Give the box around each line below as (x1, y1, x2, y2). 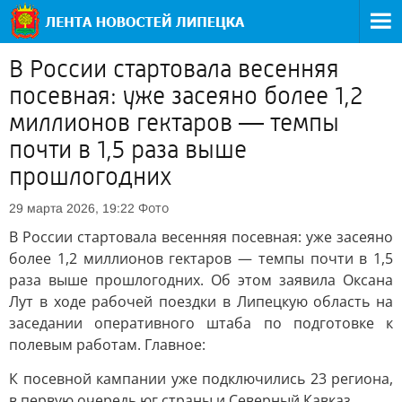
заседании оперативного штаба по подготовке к (9, 313, 393, 333)
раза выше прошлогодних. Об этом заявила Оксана (9, 270, 393, 290)
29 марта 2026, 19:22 (9, 201, 135, 215)
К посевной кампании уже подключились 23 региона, (9, 369, 393, 389)
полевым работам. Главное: (9, 335, 205, 354)
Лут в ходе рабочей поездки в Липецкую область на (9, 292, 393, 311)
